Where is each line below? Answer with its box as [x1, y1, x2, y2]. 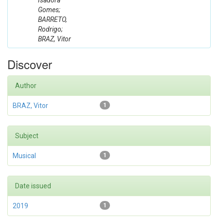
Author [15, 82, 36, 90]
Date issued [15, 182, 51, 190]
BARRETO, [38, 16, 67, 23]
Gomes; [38, 6, 60, 14]
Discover [7, 55, 52, 73]
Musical [13, 152, 36, 160]
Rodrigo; [38, 25, 63, 33]
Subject [15, 132, 38, 140]
